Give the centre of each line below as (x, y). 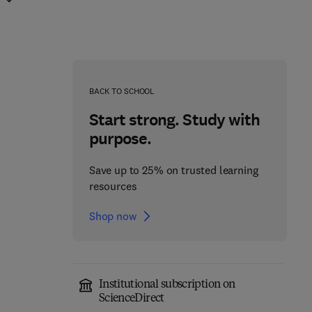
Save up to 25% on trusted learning (173, 170)
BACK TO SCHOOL (122, 91)
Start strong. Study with (174, 120)
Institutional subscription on (167, 285)
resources (113, 186)
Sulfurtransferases (209, 292)
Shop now (112, 216)
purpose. (120, 139)
